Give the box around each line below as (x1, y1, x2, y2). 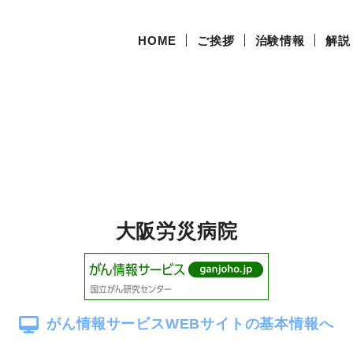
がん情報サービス (46, 316, 165, 332)
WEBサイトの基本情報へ (165, 316, 334, 332)
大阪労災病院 (115, 220, 238, 242)
